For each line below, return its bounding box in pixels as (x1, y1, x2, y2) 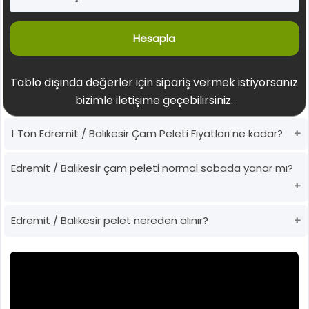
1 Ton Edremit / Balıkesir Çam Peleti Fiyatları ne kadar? (11, 126, 283, 141)
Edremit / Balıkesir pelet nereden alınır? (11, 213, 209, 228)
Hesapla (133, 31, 176, 46)
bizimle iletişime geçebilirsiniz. (75, 92, 234, 108)
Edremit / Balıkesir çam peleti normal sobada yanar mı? (11, 161, 294, 175)
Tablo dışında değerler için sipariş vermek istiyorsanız (10, 74, 299, 90)
